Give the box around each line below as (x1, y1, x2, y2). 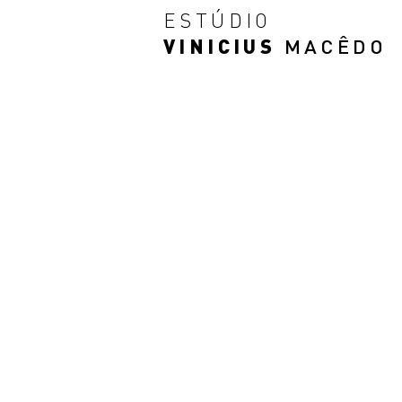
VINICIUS (163, 33, 276, 57)
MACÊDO (284, 34, 388, 58)
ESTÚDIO (163, 9, 272, 32)
